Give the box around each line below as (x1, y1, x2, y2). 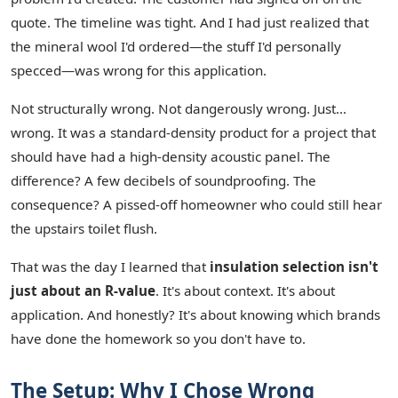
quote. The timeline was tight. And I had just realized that (11, 13, 369, 31)
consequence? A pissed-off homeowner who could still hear (11, 195, 382, 213)
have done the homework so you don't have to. (11, 330, 306, 347)
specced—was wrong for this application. (11, 61, 267, 79)
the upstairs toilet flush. (11, 219, 157, 237)
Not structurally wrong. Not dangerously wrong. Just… (11, 99, 346, 117)
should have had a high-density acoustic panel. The (11, 147, 330, 165)
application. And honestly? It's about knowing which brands (11, 306, 380, 323)
